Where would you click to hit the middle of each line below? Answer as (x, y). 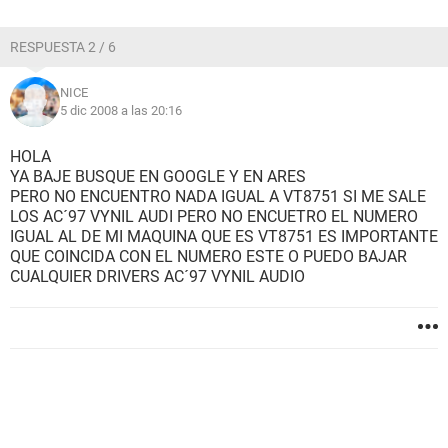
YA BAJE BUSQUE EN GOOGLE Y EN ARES (158, 176)
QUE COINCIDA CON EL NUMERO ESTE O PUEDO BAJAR (208, 256)
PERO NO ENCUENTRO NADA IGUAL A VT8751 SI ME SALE (218, 196)
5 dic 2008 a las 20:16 (121, 110)
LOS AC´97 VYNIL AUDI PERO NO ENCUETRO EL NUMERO (214, 216)
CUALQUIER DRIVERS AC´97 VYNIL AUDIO (157, 276)
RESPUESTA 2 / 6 (63, 47)
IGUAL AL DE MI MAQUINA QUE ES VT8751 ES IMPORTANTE (224, 236)
